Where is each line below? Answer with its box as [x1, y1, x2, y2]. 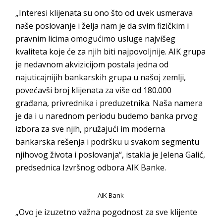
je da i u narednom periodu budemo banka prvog [15, 110, 198, 121]
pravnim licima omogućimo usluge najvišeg [15, 33, 176, 44]
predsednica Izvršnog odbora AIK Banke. [15, 162, 166, 173]
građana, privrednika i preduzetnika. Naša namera [15, 97, 203, 109]
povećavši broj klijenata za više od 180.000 [15, 84, 172, 96]
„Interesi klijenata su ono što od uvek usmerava [15, 7, 193, 18]
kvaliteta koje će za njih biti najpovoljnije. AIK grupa [15, 46, 206, 57]
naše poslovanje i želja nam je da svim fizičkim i [15, 20, 189, 31]
